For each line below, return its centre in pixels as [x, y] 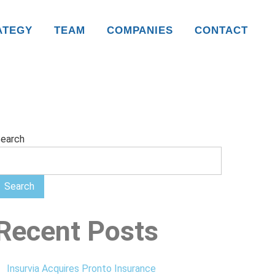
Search [19, 186]
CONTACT [221, 30]
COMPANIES [140, 30]
